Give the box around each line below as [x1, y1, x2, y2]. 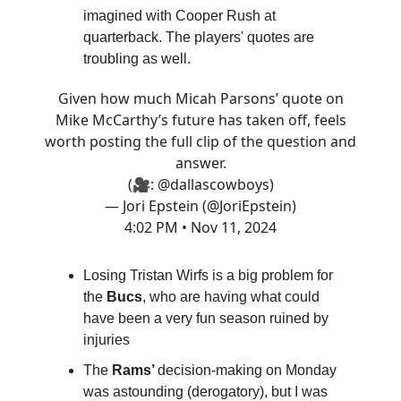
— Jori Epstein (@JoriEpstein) [105, 196, 296, 217]
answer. [175, 153, 226, 174]
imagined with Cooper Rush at [83, 8, 276, 24]
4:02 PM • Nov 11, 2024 [124, 218, 277, 238]
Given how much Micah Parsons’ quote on [57, 89, 344, 109]
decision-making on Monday [158, 363, 337, 379]
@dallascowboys [157, 175, 269, 195]
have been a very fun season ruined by [83, 311, 328, 327]
